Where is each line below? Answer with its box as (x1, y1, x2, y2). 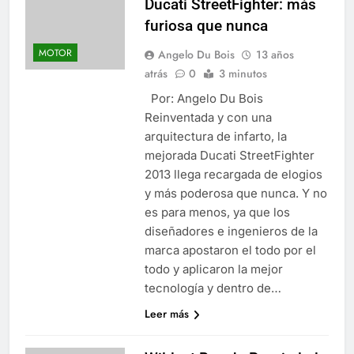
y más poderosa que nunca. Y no (144, 185, 327, 201)
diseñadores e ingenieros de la (144, 223, 318, 239)
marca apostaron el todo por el (144, 242, 316, 258)
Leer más (144, 305, 189, 322)
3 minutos (218, 65, 267, 81)
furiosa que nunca (144, 16, 268, 35)
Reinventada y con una (144, 109, 272, 125)
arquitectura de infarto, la (144, 128, 287, 144)
